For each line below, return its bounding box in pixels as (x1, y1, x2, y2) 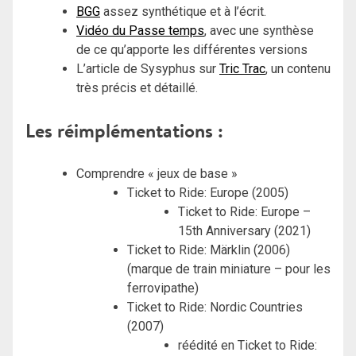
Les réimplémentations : (25, 117, 223, 144)
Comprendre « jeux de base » (76, 165, 238, 181)
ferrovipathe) (127, 280, 199, 296)
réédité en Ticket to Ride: (178, 337, 317, 353)
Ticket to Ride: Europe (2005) (127, 184, 288, 200)
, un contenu (265, 60, 331, 76)
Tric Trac (219, 60, 265, 76)
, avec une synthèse (204, 22, 314, 38)
